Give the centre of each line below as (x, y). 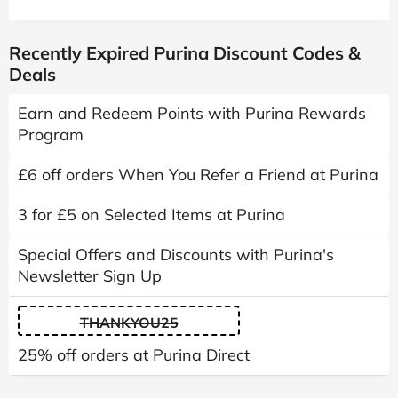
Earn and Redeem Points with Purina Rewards (192, 113)
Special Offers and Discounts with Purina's (176, 254)
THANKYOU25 (129, 322)
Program (51, 134)
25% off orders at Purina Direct (134, 354)
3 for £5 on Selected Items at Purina (151, 214)
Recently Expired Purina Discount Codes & (185, 52)
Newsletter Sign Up (90, 275)
